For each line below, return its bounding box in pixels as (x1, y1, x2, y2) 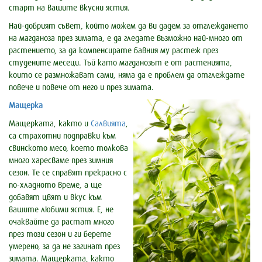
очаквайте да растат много (9, 218, 114, 227)
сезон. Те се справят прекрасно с (9, 168, 127, 178)
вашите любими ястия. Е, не (9, 205, 113, 215)
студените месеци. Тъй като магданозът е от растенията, (9, 58, 232, 68)
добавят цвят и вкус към (9, 193, 102, 202)
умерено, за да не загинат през (9, 242, 120, 251)
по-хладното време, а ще (9, 181, 102, 190)
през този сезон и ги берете (9, 230, 111, 239)
